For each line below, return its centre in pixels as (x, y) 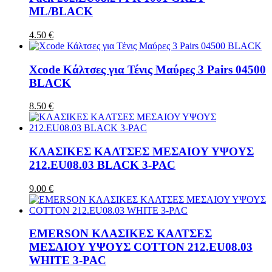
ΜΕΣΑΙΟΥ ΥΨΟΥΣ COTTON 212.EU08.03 (141, 247)
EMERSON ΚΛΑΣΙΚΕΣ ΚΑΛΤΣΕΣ (121, 234)
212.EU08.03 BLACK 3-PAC (102, 165)
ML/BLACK (61, 12)
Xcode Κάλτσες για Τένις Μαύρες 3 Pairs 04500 (148, 69)
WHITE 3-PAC (68, 260)
